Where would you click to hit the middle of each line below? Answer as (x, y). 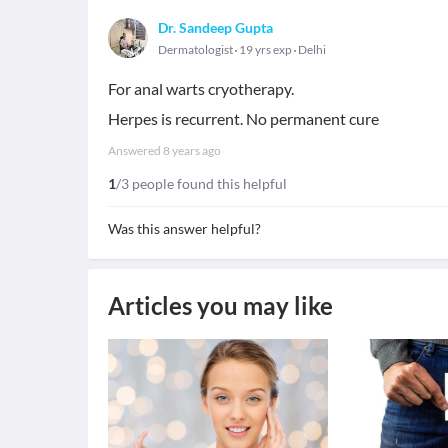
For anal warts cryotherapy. (201, 88)
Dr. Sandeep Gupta (215, 27)
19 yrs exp (265, 49)
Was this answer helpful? (184, 228)
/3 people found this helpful (201, 183)
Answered (135, 150)
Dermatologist (195, 49)
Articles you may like (220, 305)
